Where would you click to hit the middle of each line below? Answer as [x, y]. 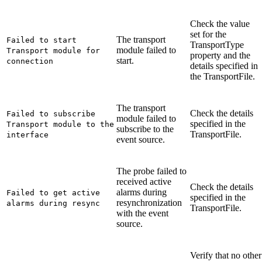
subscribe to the [145, 129]
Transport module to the [60, 124]
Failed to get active [53, 192]
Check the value [220, 23]
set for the [208, 34]
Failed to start [42, 40]
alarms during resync [53, 203]
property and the [220, 55]
